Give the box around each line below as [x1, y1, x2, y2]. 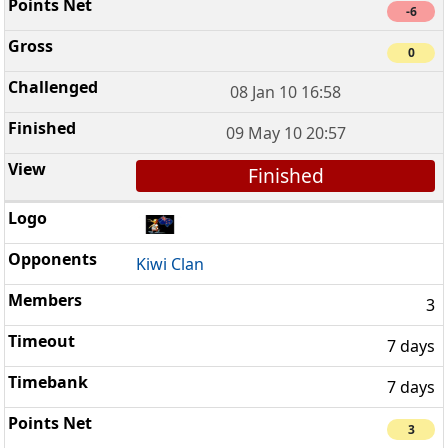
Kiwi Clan [136, 252, 205, 275]
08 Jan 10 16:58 [230, 81, 342, 104]
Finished [247, 162, 324, 190]
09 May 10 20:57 [225, 122, 346, 145]
